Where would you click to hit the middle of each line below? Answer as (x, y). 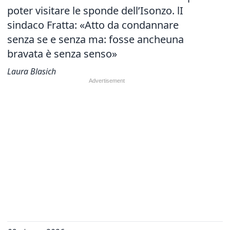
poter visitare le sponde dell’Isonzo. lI (95, 11)
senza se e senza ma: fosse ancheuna (95, 39)
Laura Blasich (32, 71)
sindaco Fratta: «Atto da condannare (93, 25)
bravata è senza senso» (62, 54)
